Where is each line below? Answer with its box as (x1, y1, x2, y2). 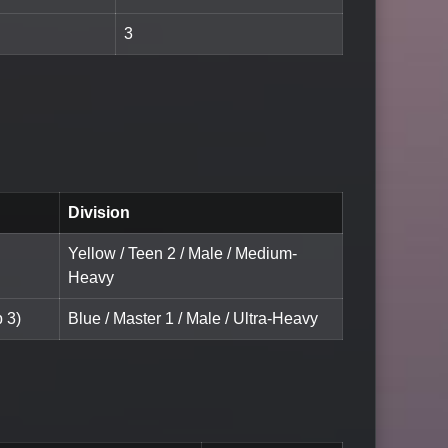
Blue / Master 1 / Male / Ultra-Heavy (68, 309, 318, 327)
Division (68, 203, 130, 221)
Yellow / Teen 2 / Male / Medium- (68, 244, 297, 262)
